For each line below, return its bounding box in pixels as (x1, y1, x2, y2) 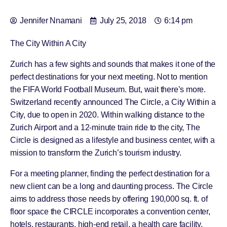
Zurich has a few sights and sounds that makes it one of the (10, 60, 216, 68)
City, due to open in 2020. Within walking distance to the (10, 110, 205, 119)
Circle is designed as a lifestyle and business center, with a (10, 136, 215, 144)
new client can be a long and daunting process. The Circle (10, 182, 213, 191)
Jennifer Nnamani (20, 16, 82, 25)
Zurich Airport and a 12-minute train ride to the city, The (10, 123, 200, 132)
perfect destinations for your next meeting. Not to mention (10, 72, 208, 81)
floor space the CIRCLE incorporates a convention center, (10, 207, 210, 216)
